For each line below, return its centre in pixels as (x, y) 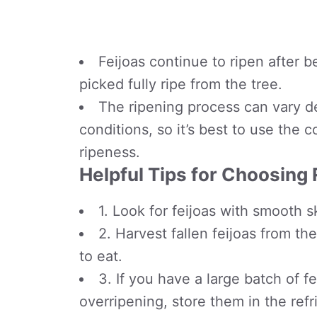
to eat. (101, 256)
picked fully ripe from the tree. (181, 84)
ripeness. (110, 152)
